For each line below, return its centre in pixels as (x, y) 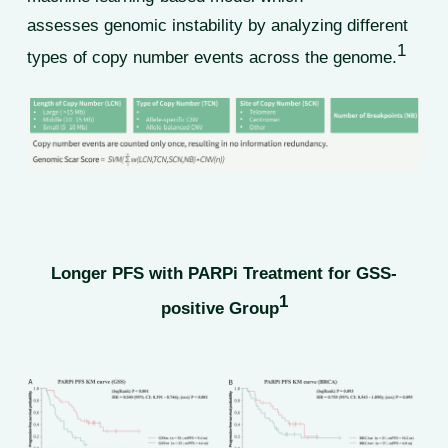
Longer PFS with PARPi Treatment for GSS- (224, 273)
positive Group (219, 309)
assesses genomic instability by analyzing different (217, 25)
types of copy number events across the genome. (211, 58)
